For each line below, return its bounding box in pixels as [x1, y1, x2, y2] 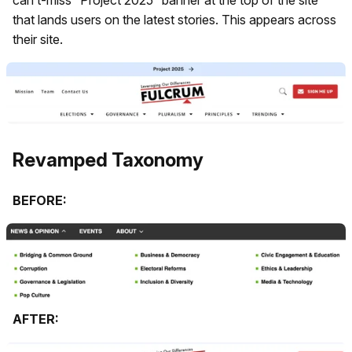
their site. [13, 31, 63, 47]
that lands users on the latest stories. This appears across [13, 11, 336, 27]
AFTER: [13, 310, 59, 327]
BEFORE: [13, 192, 67, 208]
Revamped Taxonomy [13, 148, 203, 172]
